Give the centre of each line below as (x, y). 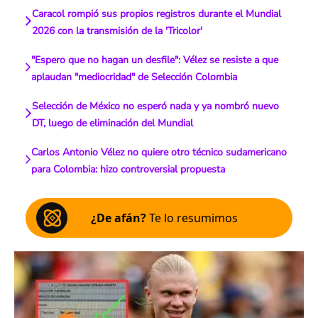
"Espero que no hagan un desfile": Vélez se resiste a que (155, 60)
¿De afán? (119, 218)
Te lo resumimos (192, 218)
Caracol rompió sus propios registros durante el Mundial (156, 14)
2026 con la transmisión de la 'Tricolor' (117, 31)
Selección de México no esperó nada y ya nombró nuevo (156, 106)
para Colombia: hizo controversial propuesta (128, 169)
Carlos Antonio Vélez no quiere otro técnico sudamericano (159, 152)
